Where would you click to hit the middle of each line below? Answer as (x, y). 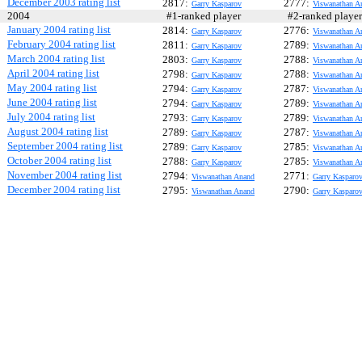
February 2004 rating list (61, 44)
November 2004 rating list (65, 175)
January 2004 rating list (59, 29)
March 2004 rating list (56, 59)
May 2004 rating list (52, 88)
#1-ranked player (204, 16)
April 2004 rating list (53, 73)
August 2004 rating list (58, 131)
